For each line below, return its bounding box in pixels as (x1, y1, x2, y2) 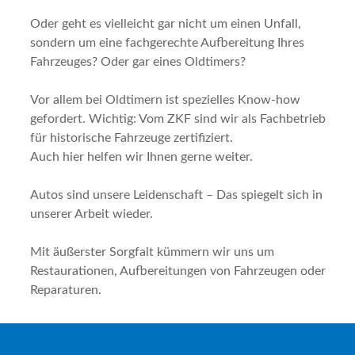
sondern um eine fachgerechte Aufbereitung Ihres (30, 36, 304, 49)
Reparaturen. (30, 284, 101, 296)
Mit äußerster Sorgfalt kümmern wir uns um (30, 246, 274, 258)
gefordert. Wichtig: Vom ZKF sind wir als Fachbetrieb (30, 113, 326, 125)
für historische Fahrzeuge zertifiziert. (30, 132, 233, 144)
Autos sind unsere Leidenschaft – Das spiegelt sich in (30, 189, 323, 201)
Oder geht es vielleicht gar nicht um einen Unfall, (30, 17, 301, 30)
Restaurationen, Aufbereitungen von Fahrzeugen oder (30, 265, 326, 277)
